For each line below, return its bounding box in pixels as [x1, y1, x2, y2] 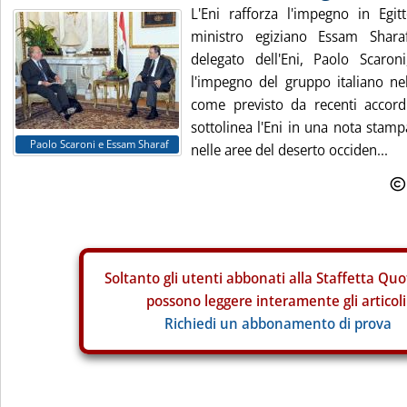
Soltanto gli [104, 268, 182, 288]
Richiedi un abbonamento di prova [164, 313, 392, 333]
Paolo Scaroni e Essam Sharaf [29, 136, 169, 152]
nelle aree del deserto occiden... [191, 140, 388, 160]
